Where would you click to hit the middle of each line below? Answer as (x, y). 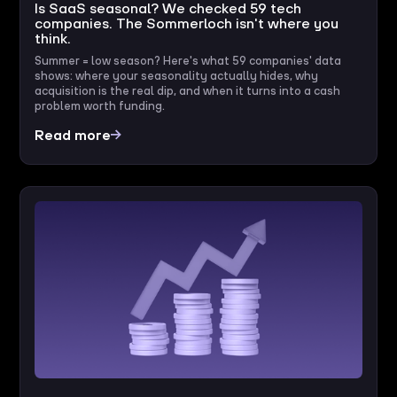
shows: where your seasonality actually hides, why (177, 75)
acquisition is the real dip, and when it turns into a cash (188, 90)
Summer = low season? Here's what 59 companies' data (188, 60)
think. (53, 38)
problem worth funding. (100, 105)
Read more (73, 134)
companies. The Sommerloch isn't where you (187, 23)
